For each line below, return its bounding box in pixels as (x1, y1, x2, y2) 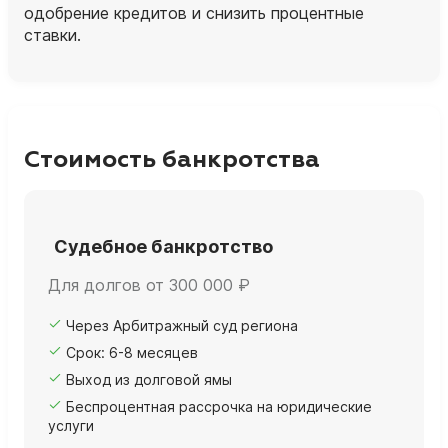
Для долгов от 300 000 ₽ (48, 275, 250, 296)
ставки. (24, 24, 81, 45)
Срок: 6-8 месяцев (66, 344, 198, 362)
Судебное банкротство (54, 235, 273, 257)
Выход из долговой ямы (66, 371, 232, 389)
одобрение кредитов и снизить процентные (24, 2, 364, 23)
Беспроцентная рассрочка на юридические (66, 398, 372, 416)
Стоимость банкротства (24, 147, 320, 172)
